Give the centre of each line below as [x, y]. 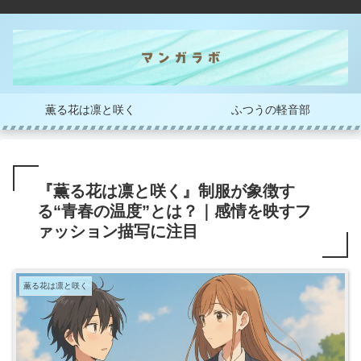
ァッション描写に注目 [118, 232]
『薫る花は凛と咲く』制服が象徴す [166, 191]
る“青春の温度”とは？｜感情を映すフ [174, 212]
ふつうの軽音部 [271, 110]
